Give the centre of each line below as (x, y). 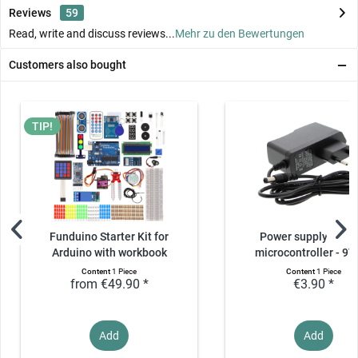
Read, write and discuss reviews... (92, 34)
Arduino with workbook (109, 253)
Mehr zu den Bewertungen (240, 34)
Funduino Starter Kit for (109, 237)
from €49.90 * (109, 284)
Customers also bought (68, 65)
